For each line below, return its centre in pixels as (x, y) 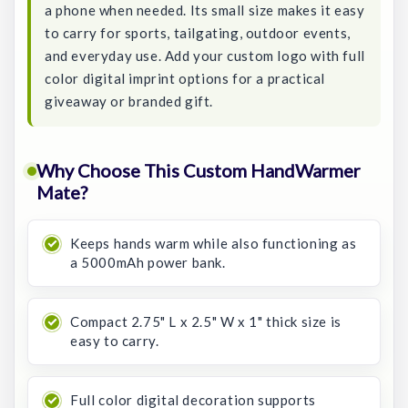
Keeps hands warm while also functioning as (214, 243)
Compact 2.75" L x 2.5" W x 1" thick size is (206, 321)
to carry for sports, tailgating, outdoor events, (198, 32)
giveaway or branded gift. (129, 101)
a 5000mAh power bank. (148, 262)
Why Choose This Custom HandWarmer (199, 170)
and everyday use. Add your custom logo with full (205, 55)
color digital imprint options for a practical (185, 78)
